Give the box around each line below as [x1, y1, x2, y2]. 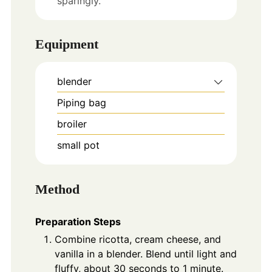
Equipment [35, 36, 98, 52]
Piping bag [56, 97, 106, 109]
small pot [56, 139, 100, 152]
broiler [56, 118, 87, 131]
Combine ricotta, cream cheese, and [54, 233, 221, 246]
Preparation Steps [35, 216, 121, 228]
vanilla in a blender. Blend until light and [54, 248, 237, 260]
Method [35, 181, 80, 197]
